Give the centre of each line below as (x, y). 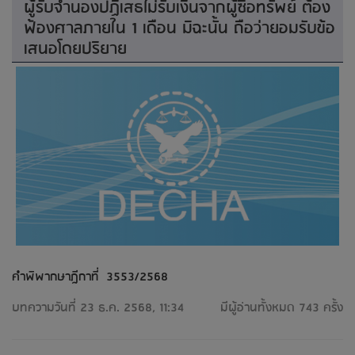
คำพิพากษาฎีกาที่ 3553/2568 (90, 277)
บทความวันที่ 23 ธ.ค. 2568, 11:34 (98, 308)
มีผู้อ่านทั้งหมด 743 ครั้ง (282, 308)
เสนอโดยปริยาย (75, 49)
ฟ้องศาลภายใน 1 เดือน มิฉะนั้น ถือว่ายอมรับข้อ (179, 29)
